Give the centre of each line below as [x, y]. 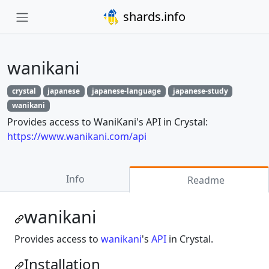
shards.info [153, 17]
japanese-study [200, 91]
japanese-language [126, 91]
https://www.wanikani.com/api [77, 137]
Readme [205, 180]
